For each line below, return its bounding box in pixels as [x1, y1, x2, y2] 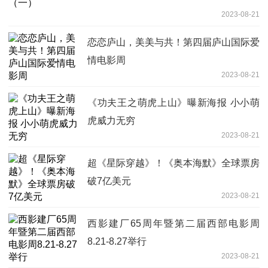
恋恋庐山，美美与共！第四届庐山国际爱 [87, 36, 260, 47]
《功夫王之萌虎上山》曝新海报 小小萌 [87, 97, 260, 108]
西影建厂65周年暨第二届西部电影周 [87, 218, 260, 229]
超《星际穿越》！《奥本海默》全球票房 [87, 157, 260, 168]
